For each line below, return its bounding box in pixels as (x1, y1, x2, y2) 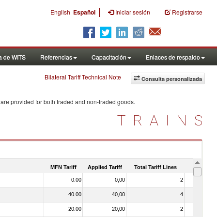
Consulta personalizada (141, 75, 202, 82)
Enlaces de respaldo (146, 53, 200, 61)
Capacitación (92, 53, 126, 61)
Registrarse (172, 8, 202, 16)
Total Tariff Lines (134, 164, 177, 170)
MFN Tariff (50, 164, 77, 170)
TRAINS (117, 112, 210, 129)
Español (73, 8, 95, 16)
